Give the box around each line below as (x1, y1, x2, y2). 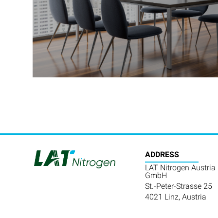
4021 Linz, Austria (145, 192, 206, 201)
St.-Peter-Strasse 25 (145, 181, 212, 191)
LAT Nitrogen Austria (145, 163, 216, 172)
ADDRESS (145, 149, 179, 159)
